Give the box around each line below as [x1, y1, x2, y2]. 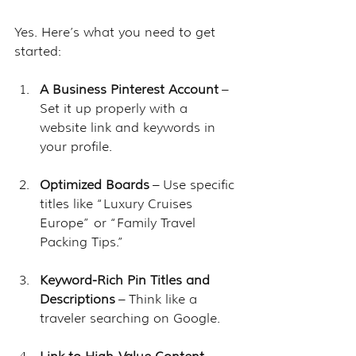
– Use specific [149, 176, 238, 192]
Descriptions [40, 291, 115, 307]
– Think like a [115, 291, 201, 307]
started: [14, 43, 61, 59]
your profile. [40, 138, 112, 154]
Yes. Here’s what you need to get [14, 24, 219, 40]
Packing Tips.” [40, 234, 124, 250]
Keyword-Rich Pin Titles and [40, 272, 214, 288]
